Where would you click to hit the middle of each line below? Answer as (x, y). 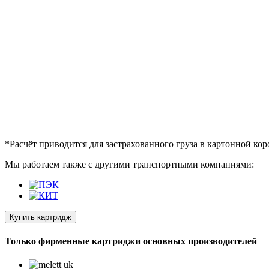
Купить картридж (41, 217)
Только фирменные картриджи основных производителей (131, 241)
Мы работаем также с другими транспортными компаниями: (129, 164)
